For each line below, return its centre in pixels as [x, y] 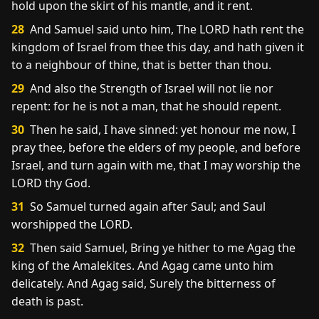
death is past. [47, 301]
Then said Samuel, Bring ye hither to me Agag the [161, 248]
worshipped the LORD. [72, 224]
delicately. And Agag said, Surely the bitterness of [143, 283]
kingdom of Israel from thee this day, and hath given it [158, 47]
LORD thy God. [51, 183]
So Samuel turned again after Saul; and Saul [146, 206]
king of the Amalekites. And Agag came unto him [142, 266]
